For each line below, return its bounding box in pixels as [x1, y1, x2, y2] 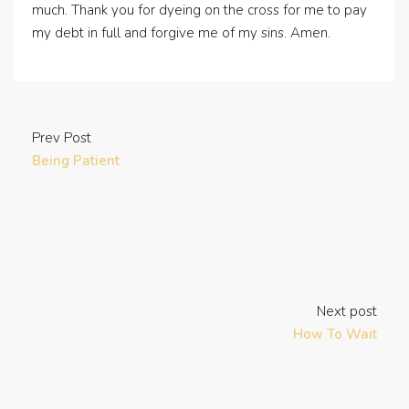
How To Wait [293, 325, 377, 343]
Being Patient [32, 152, 120, 170]
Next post [317, 302, 377, 320]
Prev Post [32, 129, 91, 147]
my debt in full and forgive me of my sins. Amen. [32, 24, 330, 42]
